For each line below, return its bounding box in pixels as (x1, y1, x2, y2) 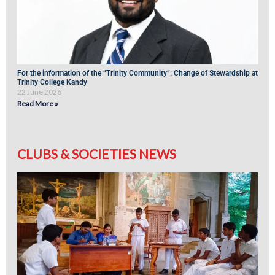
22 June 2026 (17, 87, 61, 96)
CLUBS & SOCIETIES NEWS (17, 145, 176, 161)
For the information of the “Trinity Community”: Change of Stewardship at (17, 68, 258, 77)
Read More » (17, 98, 58, 108)
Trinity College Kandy (17, 77, 87, 87)
